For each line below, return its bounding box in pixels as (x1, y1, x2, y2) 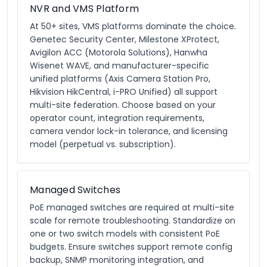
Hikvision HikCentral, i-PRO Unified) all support (30, 86, 218, 98)
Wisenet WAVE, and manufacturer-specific (30, 60, 209, 72)
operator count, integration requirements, (30, 112, 204, 124)
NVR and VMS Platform (30, 2, 139, 15)
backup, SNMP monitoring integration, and (30, 254, 204, 266)
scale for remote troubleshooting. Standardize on (30, 215, 235, 226)
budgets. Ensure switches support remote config (30, 241, 232, 253)
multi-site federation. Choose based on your (30, 99, 216, 111)
